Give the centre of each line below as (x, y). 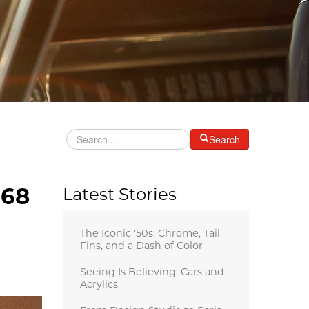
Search (225, 139)
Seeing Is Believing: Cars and (152, 272)
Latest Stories (119, 196)
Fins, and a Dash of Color (141, 246)
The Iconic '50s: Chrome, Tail (150, 234)
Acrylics (99, 285)
